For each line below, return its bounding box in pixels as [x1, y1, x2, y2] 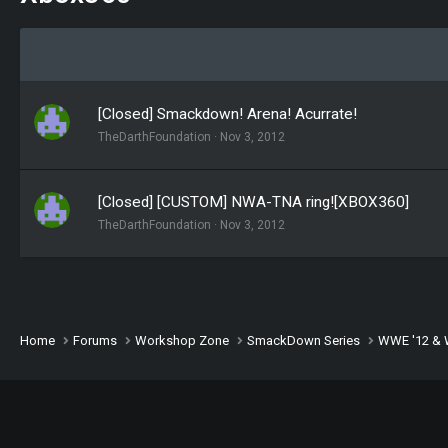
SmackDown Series [247, 332, 361, 348]
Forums [73, 332, 118, 348]
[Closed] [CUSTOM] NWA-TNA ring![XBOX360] [98, 192, 409, 211]
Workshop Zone [135, 332, 230, 348]
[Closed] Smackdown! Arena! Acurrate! [98, 104, 357, 123]
